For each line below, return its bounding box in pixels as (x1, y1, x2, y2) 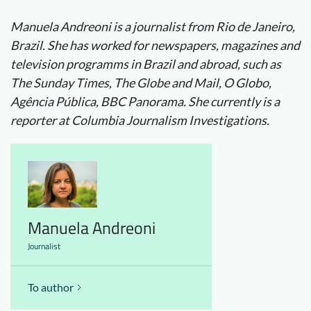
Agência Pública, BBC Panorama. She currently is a (10, 94, 280, 109)
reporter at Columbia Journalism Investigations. (10, 112, 269, 128)
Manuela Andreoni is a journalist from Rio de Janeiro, (10, 19, 295, 34)
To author (28, 280, 74, 294)
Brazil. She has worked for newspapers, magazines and (10, 37, 300, 53)
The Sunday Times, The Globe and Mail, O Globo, (10, 75, 271, 90)
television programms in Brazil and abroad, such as (10, 56, 281, 72)
